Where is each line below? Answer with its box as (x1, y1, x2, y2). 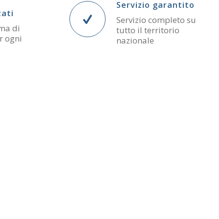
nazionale (116, 35, 154, 46)
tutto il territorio (116, 24, 179, 36)
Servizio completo (116, 14, 187, 26)
